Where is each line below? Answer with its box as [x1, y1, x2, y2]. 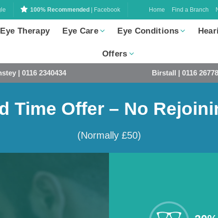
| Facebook [90, 7, 120, 13]
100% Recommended [30, 7, 90, 13]
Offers [102, 49, 127, 58]
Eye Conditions [117, 26, 179, 36]
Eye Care [62, 26, 98, 36]
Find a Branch [172, 6, 209, 13]
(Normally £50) [77, 130, 141, 141]
